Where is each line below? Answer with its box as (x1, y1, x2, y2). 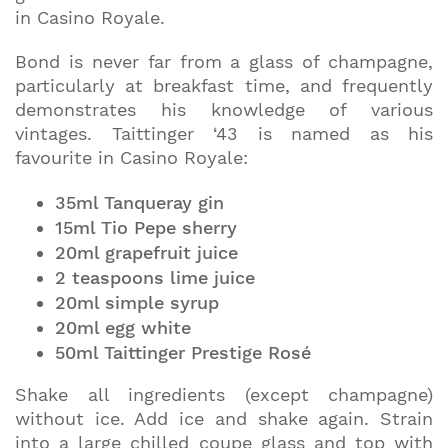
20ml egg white (55, 317, 191, 339)
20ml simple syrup (55, 292, 219, 314)
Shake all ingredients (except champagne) (15, 384, 433, 406)
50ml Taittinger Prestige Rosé (55, 342, 311, 364)
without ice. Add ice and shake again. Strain (15, 408, 433, 430)
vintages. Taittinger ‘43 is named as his (15, 123, 433, 145)
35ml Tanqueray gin (55, 192, 224, 214)
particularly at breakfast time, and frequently (15, 75, 433, 97)
